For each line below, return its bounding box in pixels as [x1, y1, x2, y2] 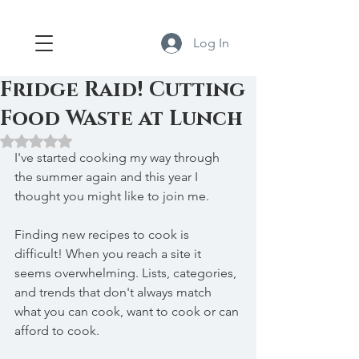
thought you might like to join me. [14, 188, 209, 204]
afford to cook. [14, 323, 99, 338]
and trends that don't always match [14, 284, 215, 300]
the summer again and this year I [14, 169, 201, 184]
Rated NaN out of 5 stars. [35, 133, 163, 147]
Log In [193, 35, 230, 50]
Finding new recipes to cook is [14, 227, 192, 242]
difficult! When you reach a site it [14, 246, 204, 261]
